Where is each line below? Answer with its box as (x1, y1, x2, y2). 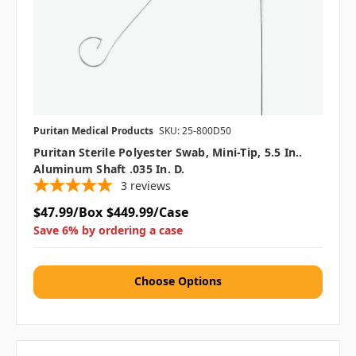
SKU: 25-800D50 (159, 124, 231, 138)
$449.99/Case (106, 203, 188, 222)
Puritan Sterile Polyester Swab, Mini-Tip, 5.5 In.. (33, 145, 303, 161)
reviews (130, 178, 171, 194)
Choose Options (134, 273, 222, 289)
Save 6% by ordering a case (33, 222, 183, 238)
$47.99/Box (33, 203, 103, 222)
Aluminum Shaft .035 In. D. (33, 161, 185, 177)
